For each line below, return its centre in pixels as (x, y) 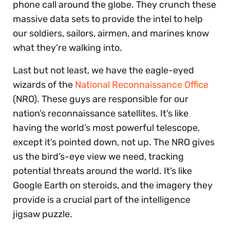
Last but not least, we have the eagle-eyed (103, 70)
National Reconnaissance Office (142, 84)
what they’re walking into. (68, 47)
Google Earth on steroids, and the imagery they (113, 185)
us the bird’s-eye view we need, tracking (98, 156)
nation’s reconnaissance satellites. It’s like (101, 113)
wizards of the (44, 84)
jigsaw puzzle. (43, 214)
